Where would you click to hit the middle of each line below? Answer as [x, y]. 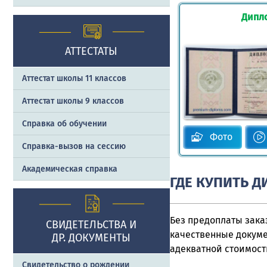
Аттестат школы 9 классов [73, 101]
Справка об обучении [64, 123]
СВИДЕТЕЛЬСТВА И [91, 224]
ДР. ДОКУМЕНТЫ [91, 237]
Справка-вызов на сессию [74, 146]
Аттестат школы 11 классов [74, 78]
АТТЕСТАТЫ [91, 51]
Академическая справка [70, 169]
